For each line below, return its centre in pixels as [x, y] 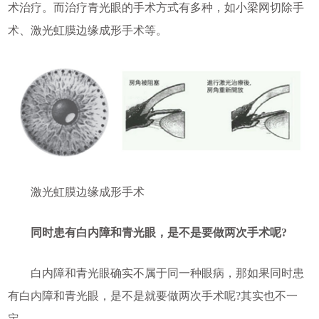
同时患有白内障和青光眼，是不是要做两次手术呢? [147, 233]
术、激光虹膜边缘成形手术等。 [87, 30]
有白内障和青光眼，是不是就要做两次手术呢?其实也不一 [152, 296]
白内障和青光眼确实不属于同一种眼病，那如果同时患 [156, 273]
